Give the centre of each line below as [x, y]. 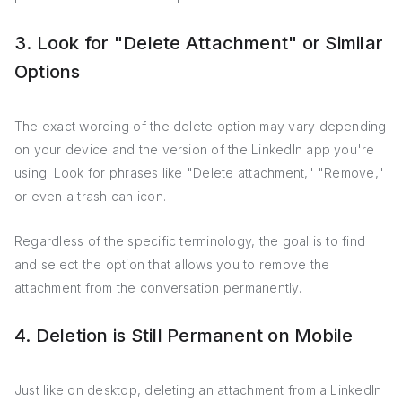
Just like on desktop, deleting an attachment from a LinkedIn [198, 390]
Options [48, 72]
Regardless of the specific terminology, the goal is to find [190, 241]
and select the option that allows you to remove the [172, 264]
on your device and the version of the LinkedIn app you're [195, 149]
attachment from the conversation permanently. [158, 288]
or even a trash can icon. [90, 196]
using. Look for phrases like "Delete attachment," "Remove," [200, 173]
